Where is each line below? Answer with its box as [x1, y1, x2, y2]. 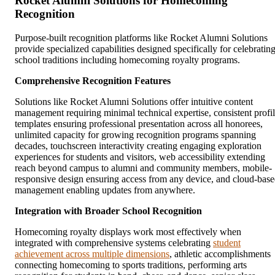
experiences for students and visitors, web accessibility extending [15, 151, 265, 162]
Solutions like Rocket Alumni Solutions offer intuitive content [15, 96, 253, 107]
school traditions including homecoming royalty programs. [15, 54, 240, 65]
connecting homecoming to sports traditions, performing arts [15, 259, 247, 270]
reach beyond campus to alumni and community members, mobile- [15, 162, 272, 173]
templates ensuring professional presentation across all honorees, [15, 118, 263, 129]
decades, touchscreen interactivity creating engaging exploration [15, 140, 261, 151]
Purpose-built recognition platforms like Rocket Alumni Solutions [15, 32, 268, 43]
